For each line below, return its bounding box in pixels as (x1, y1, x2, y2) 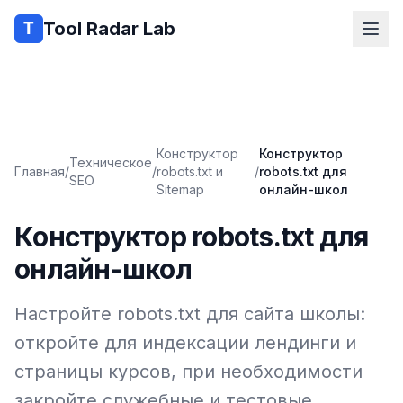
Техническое (69, 155, 152, 170)
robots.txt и (157, 164, 223, 179)
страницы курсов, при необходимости (14, 361, 363, 382)
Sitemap (157, 182, 204, 197)
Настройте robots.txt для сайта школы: (14, 303, 365, 325)
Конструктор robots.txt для (14, 220, 369, 253)
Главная (14, 164, 65, 179)
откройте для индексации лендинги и (14, 332, 356, 354)
